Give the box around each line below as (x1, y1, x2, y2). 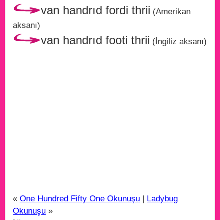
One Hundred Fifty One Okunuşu (20, 194, 140, 203)
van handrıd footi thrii (41, 33, 150, 47)
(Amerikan (150, 7, 191, 16)
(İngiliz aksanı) (150, 37, 207, 46)
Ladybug (147, 194, 178, 203)
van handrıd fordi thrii (41, 3, 150, 17)
